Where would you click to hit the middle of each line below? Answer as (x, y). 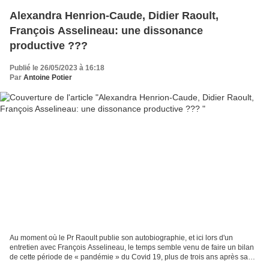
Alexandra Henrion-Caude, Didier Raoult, (114, 15)
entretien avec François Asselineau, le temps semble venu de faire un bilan (132, 248)
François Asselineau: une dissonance (106, 30)
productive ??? (49, 45)
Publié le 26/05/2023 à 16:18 (57, 68)
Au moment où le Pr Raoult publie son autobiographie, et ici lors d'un (121, 238)
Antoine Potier (48, 77)
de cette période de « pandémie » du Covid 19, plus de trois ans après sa (129, 257)
